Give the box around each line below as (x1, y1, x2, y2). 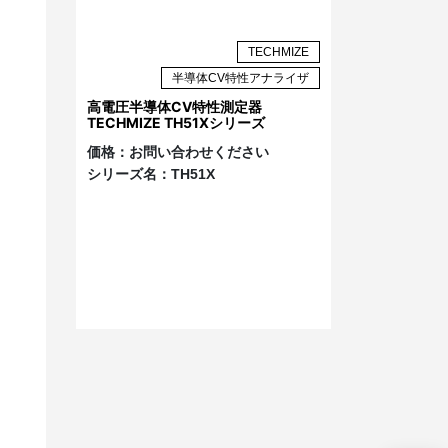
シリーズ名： (87, 165, 171, 182)
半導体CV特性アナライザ (172, 70, 309, 85)
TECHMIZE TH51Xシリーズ (87, 113, 265, 131)
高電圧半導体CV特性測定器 (87, 97, 262, 115)
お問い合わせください (129, 143, 269, 160)
